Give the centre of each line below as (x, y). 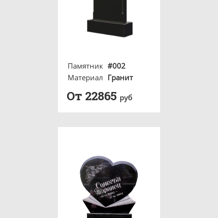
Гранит (120, 77)
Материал (85, 77)
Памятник (85, 66)
